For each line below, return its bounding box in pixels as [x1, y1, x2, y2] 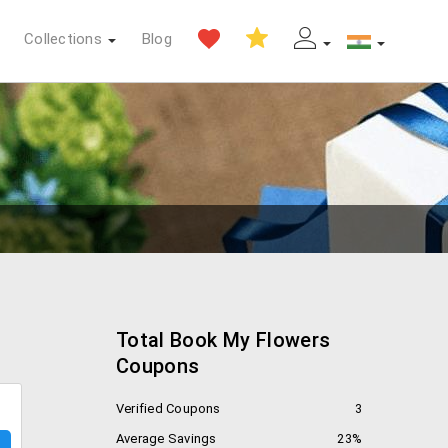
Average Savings [116, 431, 217, 446]
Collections [24, 29, 102, 48]
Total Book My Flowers [116, 328, 331, 352]
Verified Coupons [116, 401, 221, 416]
